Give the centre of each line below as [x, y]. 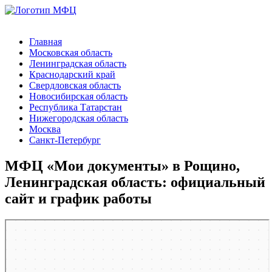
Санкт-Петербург [65, 140]
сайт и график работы [78, 198]
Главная [46, 42]
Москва [45, 129]
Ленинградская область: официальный [135, 182]
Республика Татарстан [76, 107]
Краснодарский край [72, 74]
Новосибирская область [78, 96]
